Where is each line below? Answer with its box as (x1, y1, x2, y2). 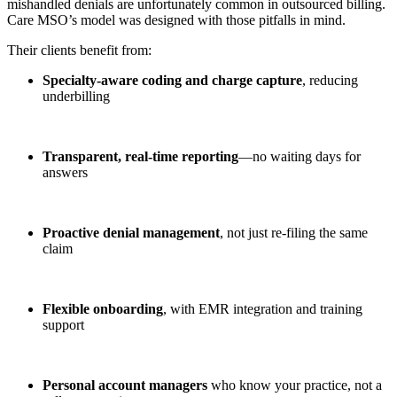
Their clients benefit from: (7, 43, 152, 58)
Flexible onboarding (43, 301, 163, 317)
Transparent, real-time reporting (43, 149, 238, 165)
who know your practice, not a (207, 378, 382, 393)
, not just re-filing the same (220, 225, 368, 241)
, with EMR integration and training (163, 301, 362, 317)
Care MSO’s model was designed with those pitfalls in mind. (7, 12, 346, 28)
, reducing (302, 73, 358, 89)
